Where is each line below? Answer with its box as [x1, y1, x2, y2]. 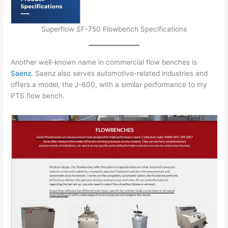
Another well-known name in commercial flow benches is [11, 58, 197, 67]
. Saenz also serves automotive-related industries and [31, 69, 208, 78]
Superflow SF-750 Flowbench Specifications [41, 25, 187, 34]
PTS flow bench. [11, 92, 65, 100]
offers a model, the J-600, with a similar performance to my [11, 80, 208, 89]
